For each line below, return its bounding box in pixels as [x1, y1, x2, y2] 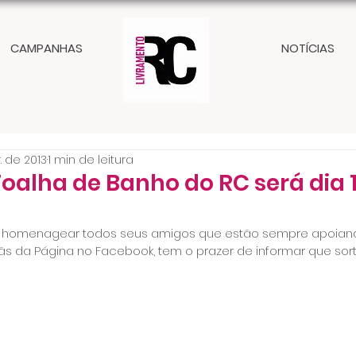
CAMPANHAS [10, 40, 83, 56]
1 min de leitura [48, 151, 133, 168]
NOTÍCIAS [281, 40, 335, 56]
